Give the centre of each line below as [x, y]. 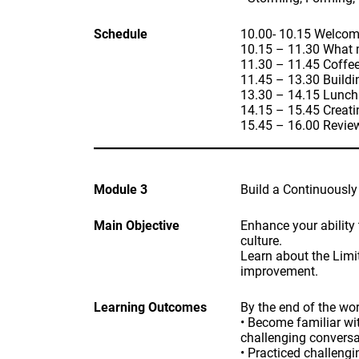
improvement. [279, 271]
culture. [261, 241]
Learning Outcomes [150, 307]
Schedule [121, 34]
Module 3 [121, 190]
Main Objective [137, 226]
